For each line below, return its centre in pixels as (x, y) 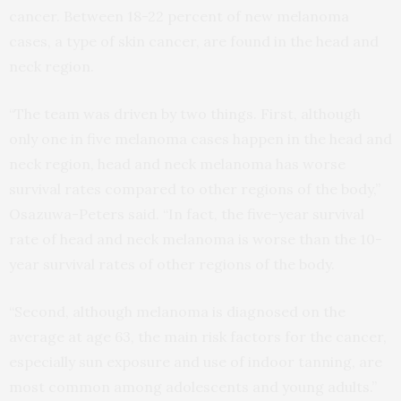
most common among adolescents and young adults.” (193, 386)
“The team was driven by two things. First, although (185, 113)
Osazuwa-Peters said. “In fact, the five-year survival (187, 213)
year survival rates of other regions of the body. (172, 264)
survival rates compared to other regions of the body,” (195, 188)
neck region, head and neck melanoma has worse (177, 163)
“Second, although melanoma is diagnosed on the (177, 311)
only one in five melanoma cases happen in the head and (200, 138)
